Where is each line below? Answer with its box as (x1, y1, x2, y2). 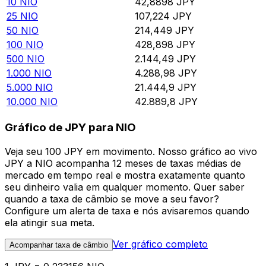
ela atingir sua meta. (5, 216, 94, 229)
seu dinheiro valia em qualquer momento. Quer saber (5, 180, 245, 193)
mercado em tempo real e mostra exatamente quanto (5, 169, 245, 181)
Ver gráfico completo (113, 237, 208, 250)
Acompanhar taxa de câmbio (9, 240, 108, 249)
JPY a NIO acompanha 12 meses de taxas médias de (5, 157, 241, 169)
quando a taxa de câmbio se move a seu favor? (5, 192, 219, 205)
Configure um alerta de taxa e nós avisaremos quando (5, 204, 249, 217)
